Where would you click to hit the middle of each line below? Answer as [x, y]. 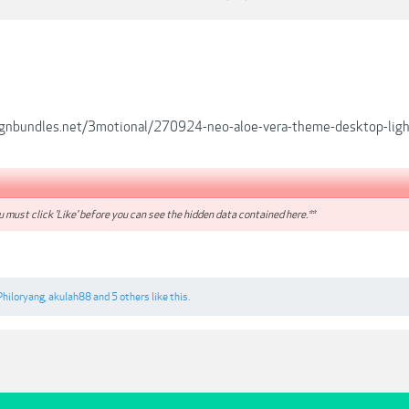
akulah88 [70, 297]
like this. [170, 297]
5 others [131, 297]
